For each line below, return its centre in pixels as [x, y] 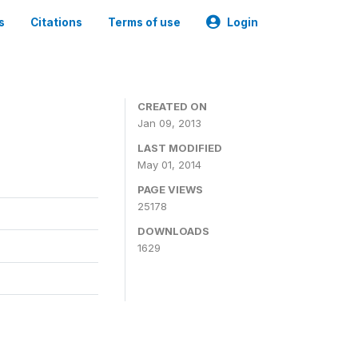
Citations [56, 22]
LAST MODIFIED [180, 148]
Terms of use [144, 22]
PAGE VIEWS [170, 189]
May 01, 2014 [169, 165]
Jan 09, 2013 [169, 123]
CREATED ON [172, 106]
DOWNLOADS [173, 231]
